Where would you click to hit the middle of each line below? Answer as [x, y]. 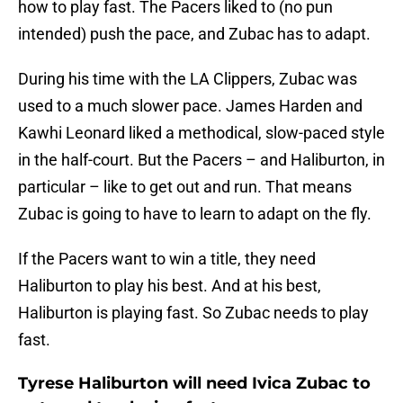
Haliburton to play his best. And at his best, [170, 286]
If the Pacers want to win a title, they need [167, 259]
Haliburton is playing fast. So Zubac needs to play [193, 313]
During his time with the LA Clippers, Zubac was [188, 79]
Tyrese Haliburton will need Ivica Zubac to [194, 384]
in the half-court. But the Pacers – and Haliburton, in [201, 160]
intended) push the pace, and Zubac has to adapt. [194, 34]
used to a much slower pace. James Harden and [190, 106]
